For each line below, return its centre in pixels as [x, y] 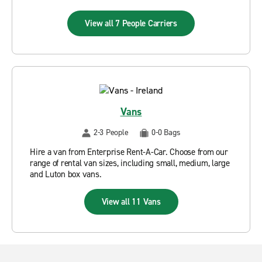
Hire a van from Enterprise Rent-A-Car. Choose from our [129, 152]
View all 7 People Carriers [131, 23]
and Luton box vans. [66, 174]
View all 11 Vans [131, 202]
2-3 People [111, 132]
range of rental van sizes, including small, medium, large [130, 163]
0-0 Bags [166, 132]
